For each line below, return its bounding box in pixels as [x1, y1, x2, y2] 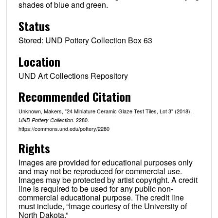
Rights [18, 139, 50, 157]
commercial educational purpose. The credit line [18, 192, 184, 203]
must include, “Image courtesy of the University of [18, 200, 187, 212]
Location [18, 52, 60, 70]
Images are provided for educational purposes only [18, 157, 193, 168]
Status [18, 17, 50, 35]
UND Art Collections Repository [18, 70, 128, 81]
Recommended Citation [18, 88, 131, 106]
